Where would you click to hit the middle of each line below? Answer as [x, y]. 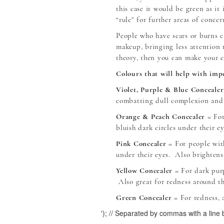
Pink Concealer [141, 143]
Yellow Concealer [144, 170]
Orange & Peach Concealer [160, 116]
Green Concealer [144, 197]
